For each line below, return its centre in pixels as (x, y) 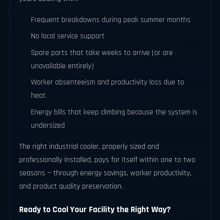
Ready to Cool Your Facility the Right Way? (95, 209)
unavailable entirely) (63, 66)
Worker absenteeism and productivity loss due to (108, 82)
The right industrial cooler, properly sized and (89, 146)
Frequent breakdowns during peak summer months (111, 20)
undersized (48, 125)
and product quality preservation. (71, 186)
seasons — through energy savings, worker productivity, (106, 173)
